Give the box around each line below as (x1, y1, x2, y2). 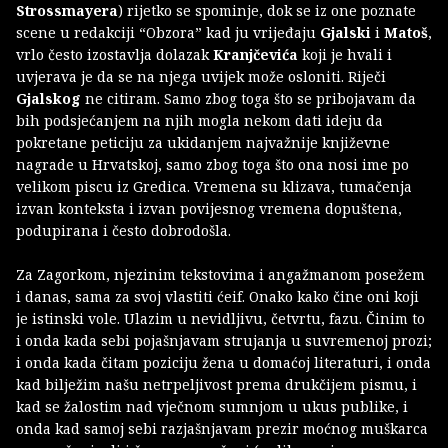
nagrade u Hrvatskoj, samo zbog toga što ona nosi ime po (16, 154, 409, 174)
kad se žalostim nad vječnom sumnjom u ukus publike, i (16, 396, 408, 416)
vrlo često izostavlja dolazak (16, 44, 213, 64)
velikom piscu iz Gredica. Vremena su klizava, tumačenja (16, 176, 412, 196)
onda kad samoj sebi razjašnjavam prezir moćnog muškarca (16, 418, 428, 438)
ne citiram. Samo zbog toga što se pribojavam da (81, 88, 416, 108)
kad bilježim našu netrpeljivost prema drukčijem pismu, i (16, 374, 417, 394)
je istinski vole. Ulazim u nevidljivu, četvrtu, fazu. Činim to (16, 308, 425, 328)
